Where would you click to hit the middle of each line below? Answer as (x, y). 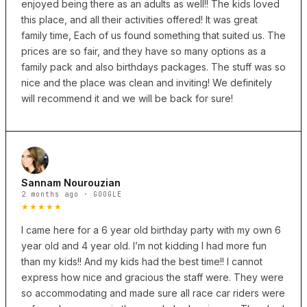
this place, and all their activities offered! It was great (139, 20)
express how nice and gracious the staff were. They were (152, 278)
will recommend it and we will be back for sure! (127, 99)
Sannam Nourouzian (71, 183)
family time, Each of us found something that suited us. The (153, 36)
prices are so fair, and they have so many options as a (144, 51)
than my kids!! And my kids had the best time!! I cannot (142, 262)
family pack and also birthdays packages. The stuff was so (153, 67)
